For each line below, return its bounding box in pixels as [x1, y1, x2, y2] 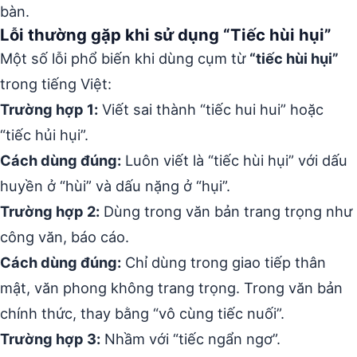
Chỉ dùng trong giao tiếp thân [121, 253, 326, 271]
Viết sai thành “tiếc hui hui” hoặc [98, 100, 324, 118]
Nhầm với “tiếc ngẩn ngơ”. [100, 330, 280, 347]
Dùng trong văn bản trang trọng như [100, 202, 352, 220]
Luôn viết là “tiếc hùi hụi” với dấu [121, 151, 347, 169]
